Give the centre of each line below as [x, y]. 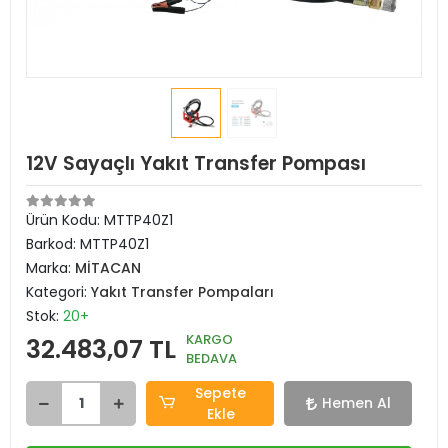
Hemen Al [356, 403]
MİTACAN [108, 268]
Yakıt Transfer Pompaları [182, 292]
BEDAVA [211, 358]
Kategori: [58, 292]
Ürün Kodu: [65, 220]
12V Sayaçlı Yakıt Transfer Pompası [196, 163]
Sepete [221, 392]
